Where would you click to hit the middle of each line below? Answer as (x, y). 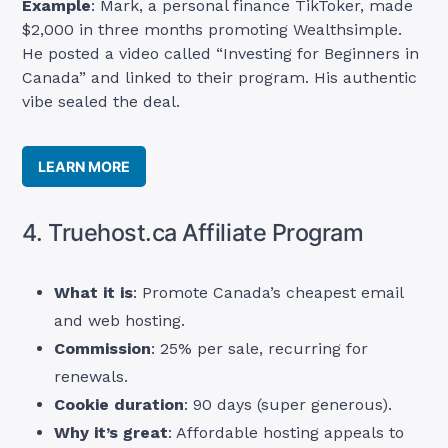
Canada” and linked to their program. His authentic (220, 77)
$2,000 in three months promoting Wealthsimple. (212, 29)
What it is (94, 293)
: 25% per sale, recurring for (260, 349)
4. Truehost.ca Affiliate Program (193, 233)
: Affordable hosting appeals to (286, 433)
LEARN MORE (84, 166)
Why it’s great (111, 433)
